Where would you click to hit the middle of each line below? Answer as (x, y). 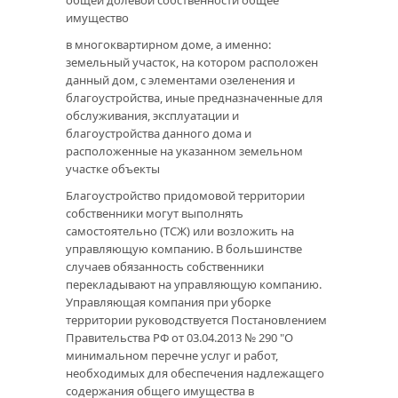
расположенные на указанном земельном (184, 151)
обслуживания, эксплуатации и (152, 116)
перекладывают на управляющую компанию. (194, 285)
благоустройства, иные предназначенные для (194, 98)
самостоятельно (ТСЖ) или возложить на (180, 231)
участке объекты (113, 169)
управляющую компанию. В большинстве (184, 249)
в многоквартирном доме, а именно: (168, 45)
